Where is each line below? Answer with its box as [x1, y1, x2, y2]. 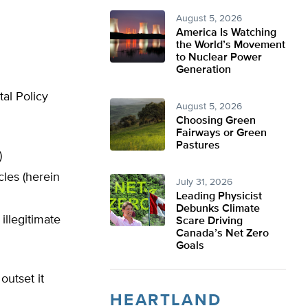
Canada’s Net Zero [176, 228, 269, 239]
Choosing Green [176, 115, 256, 126]
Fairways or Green [176, 128, 267, 139]
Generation [176, 65, 231, 76]
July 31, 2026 [176, 177, 232, 187]
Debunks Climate [176, 203, 260, 214]
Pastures [176, 140, 220, 151]
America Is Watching [176, 27, 276, 38]
